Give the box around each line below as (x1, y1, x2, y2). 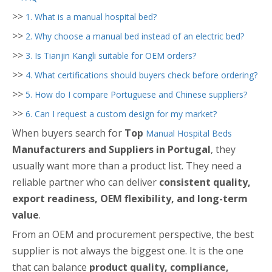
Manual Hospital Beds (146, 127, 232, 139)
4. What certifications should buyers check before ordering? (25, 69, 257, 81)
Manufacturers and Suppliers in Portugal (12, 143, 211, 156)
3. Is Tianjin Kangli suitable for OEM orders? (25, 50, 196, 61)
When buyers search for (12, 126, 124, 140)
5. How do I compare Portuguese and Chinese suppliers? (25, 89, 247, 100)
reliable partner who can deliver (12, 175, 159, 189)
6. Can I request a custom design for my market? (25, 108, 217, 120)
